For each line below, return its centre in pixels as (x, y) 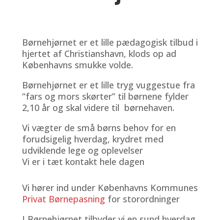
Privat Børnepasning (63, 199)
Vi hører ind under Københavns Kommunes (110, 187)
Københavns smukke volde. (77, 65)
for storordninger (142, 199)
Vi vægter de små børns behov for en (99, 127)
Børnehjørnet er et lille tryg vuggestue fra (108, 85)
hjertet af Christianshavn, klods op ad (99, 53)
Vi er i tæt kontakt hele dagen (83, 161)
